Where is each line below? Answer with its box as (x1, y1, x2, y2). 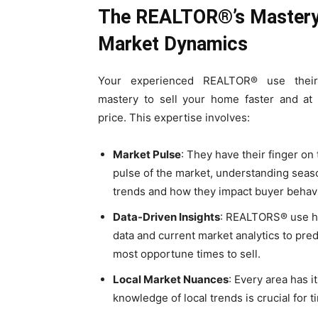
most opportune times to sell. (113, 247, 261, 261)
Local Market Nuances (113, 273, 229, 286)
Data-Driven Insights (113, 210, 220, 224)
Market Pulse (113, 148, 181, 161)
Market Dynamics (98, 33, 248, 55)
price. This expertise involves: (98, 111, 250, 124)
